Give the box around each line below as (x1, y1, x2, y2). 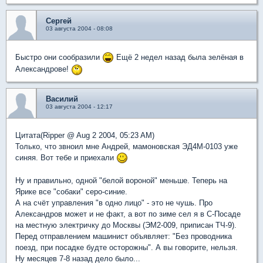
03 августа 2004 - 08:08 (46, 25, 113, 32)
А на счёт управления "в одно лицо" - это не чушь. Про (15, 198, 213, 208)
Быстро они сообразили (15, 52, 102, 62)
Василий (46, 94, 78, 103)
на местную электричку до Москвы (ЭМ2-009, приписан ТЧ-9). (15, 221, 237, 230)
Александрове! (15, 65, 71, 74)
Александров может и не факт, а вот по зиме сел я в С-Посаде (15, 210, 241, 219)
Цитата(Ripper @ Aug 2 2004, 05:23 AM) (15, 130, 154, 140)
